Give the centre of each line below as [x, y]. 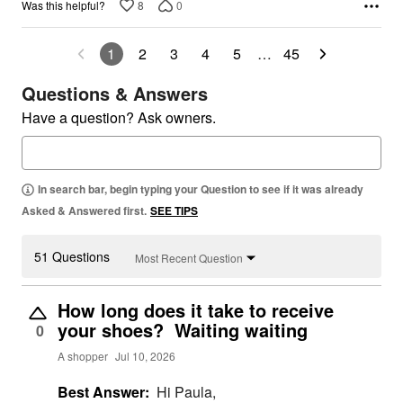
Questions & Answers [115, 94]
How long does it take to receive [196, 310]
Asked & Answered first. [84, 211]
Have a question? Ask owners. [119, 118]
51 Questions [72, 257]
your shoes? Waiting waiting [183, 330]
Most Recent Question [189, 257]
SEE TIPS [174, 211]
